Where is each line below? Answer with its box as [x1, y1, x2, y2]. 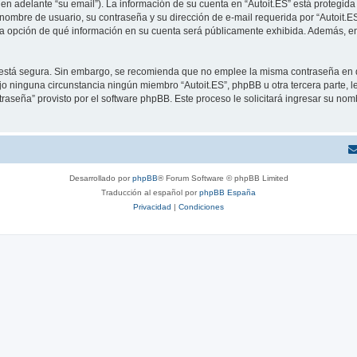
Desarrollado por [69, 173, 132, 182]
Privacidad [133, 202, 171, 211]
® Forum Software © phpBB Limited [157, 173, 288, 182]
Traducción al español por [101, 187, 199, 197]
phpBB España [199, 187, 256, 197]
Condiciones [178, 202, 224, 211]
